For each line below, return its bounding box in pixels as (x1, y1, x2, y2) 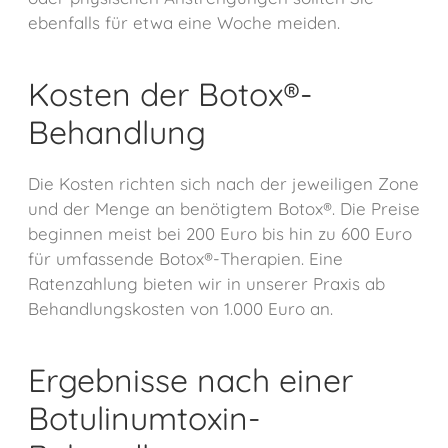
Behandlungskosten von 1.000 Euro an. (28, 298, 333, 320)
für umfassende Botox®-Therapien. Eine (28, 248, 343, 270)
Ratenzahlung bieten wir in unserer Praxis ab (28, 273, 385, 295)
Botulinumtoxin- (28, 398, 260, 439)
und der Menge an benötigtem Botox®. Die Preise (28, 198, 420, 220)
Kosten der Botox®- (28, 74, 312, 115)
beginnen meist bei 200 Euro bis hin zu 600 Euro (28, 223, 412, 245)
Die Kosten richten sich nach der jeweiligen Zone (28, 173, 419, 195)
